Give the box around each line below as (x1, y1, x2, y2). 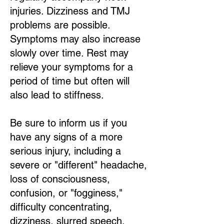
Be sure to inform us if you (10, 117, 127, 129)
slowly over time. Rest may (10, 47, 128, 59)
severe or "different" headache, (10, 159, 147, 171)
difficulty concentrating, (10, 201, 112, 213)
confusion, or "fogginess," (10, 187, 122, 199)
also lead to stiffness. (10, 89, 104, 101)
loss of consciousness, (10, 173, 110, 185)
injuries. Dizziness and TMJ (10, 5, 130, 17)
